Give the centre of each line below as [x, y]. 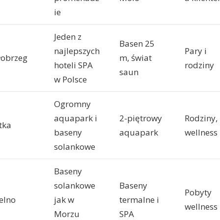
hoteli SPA [73, 65]
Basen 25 [137, 44]
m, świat [136, 58]
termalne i [139, 200]
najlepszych [77, 51]
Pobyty [198, 192]
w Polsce [70, 80]
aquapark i [76, 118]
